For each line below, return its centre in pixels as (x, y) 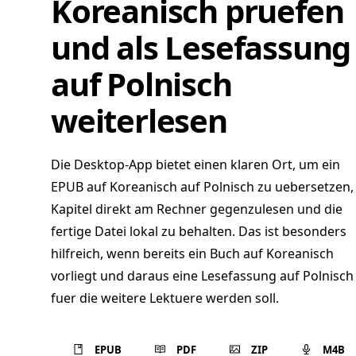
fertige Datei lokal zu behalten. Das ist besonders (199, 231)
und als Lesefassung (201, 47)
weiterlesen (139, 120)
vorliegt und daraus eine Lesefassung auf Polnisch (202, 276)
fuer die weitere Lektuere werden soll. (165, 298)
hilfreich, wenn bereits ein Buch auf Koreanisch (192, 253)
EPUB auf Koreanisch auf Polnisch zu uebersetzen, (202, 187)
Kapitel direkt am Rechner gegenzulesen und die (197, 209)
